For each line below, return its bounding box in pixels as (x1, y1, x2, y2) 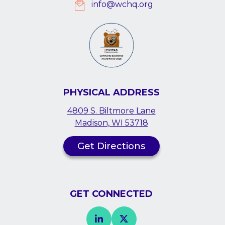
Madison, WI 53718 (74, 118, 148, 128)
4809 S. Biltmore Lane (67, 105, 156, 116)
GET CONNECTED (70, 188, 153, 199)
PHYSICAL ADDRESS (63, 86, 160, 98)
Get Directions (77, 140, 145, 152)
